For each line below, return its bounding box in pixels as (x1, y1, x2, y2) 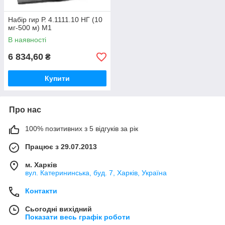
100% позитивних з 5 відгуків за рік (25, 125, 138, 133)
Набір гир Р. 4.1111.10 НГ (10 (8, 16, 102, 24)
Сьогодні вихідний (25, 205, 92, 213)
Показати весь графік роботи (25, 213, 130, 221)
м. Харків (25, 161, 57, 169)
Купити (45, 74, 70, 82)
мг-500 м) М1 (8, 24, 52, 32)
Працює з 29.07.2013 (25, 143, 97, 151)
